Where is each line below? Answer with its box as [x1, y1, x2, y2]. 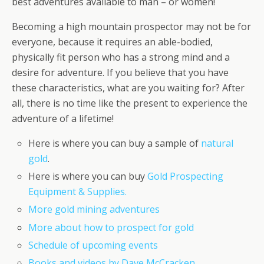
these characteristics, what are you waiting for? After [12, 81, 245, 94]
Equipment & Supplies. [28, 185, 127, 199]
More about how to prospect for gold [28, 220, 194, 234]
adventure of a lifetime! [12, 112, 114, 125]
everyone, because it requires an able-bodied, [12, 35, 213, 48]
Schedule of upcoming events [28, 238, 159, 252]
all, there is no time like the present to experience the [12, 97, 247, 110]
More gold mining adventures [28, 203, 160, 216]
